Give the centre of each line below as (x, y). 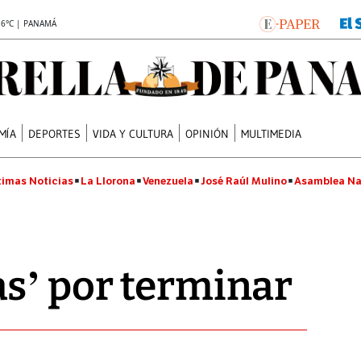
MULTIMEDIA (272, 133)
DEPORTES (55, 133)
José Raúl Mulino (244, 181)
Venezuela (168, 181)
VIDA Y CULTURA (133, 133)
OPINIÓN (207, 133)
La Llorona (108, 181)
